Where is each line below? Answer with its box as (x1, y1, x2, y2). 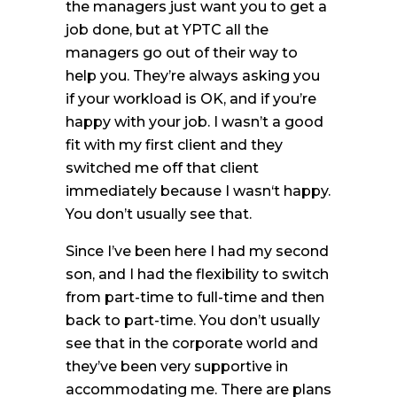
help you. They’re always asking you (66, 67, 320, 84)
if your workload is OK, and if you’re (66, 90, 316, 107)
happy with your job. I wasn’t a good (66, 113, 323, 130)
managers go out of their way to (66, 44, 298, 61)
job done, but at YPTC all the (66, 21, 269, 38)
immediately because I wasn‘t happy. (66, 183, 331, 199)
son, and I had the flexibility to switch (66, 266, 329, 283)
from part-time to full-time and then (66, 289, 324, 306)
